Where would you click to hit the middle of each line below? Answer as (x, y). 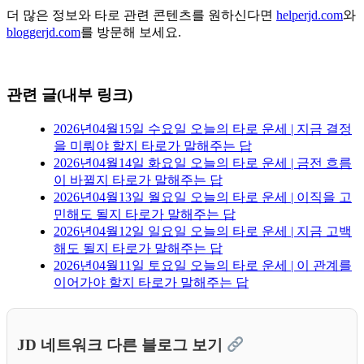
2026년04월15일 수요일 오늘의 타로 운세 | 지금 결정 (203, 128)
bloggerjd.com (43, 32)
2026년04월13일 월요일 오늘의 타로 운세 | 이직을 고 (203, 197)
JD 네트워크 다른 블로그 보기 (122, 345)
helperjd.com (310, 15)
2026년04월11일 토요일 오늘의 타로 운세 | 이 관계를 (203, 265)
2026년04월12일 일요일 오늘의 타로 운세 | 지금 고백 (203, 231)
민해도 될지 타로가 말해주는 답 (145, 214)
